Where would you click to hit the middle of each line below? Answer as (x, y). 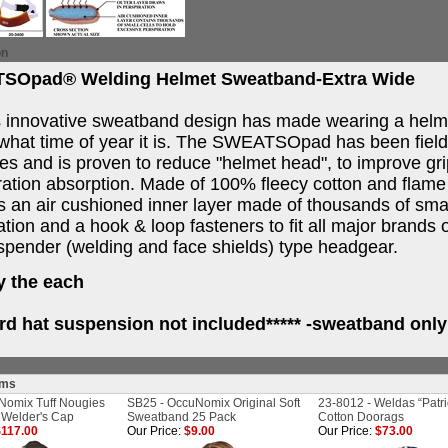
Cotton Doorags (361, 417)
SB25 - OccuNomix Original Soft (213, 403)
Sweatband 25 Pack (181, 417)
